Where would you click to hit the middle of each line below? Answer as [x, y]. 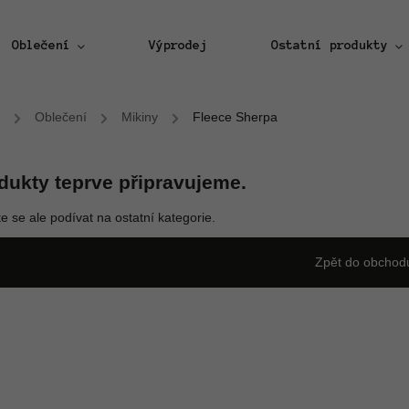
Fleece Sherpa [235, 117]
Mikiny [140, 117]
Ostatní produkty [330, 45]
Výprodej [178, 45]
